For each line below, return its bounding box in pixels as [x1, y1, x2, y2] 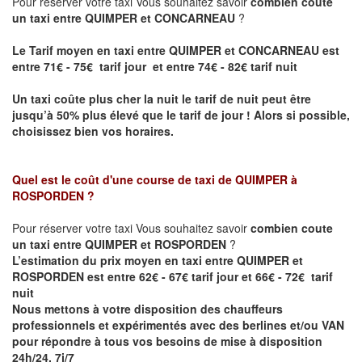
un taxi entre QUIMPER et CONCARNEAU [12, 10, 238, 27]
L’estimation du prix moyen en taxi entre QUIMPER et [12, 252, 303, 269]
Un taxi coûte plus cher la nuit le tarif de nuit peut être [12, 90, 311, 107]
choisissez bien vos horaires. [12, 123, 174, 140]
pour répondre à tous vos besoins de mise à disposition [12, 333, 322, 350]
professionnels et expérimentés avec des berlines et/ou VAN [12, 317, 344, 334]
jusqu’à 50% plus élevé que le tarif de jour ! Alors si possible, [12, 107, 350, 124]
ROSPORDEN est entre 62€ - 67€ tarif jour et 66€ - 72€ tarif [12, 268, 333, 285]
